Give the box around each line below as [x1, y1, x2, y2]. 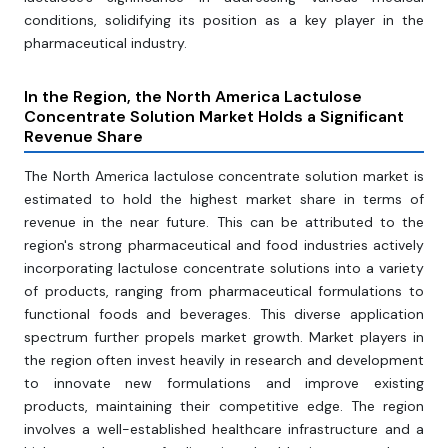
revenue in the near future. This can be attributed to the [24, 213, 424, 232]
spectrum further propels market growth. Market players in [24, 328, 424, 347]
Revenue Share [24, 126, 143, 148]
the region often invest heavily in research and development [24, 351, 424, 370]
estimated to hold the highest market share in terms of [24, 190, 424, 209]
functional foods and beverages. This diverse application [24, 305, 424, 324]
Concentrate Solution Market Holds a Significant [24, 106, 404, 128]
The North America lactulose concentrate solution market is [24, 167, 424, 186]
